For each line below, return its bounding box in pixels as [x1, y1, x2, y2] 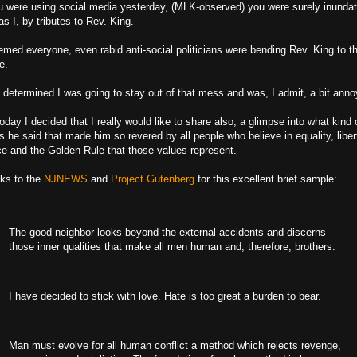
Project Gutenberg [111, 173, 194, 185]
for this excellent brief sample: [194, 173, 337, 185]
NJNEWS [44, 173, 88, 185]
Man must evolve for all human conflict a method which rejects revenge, [9, 339, 341, 351]
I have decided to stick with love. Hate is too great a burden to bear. [9, 290, 321, 302]
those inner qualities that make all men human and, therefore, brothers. [9, 241, 335, 253]
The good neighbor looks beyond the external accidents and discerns [9, 226, 326, 238]
